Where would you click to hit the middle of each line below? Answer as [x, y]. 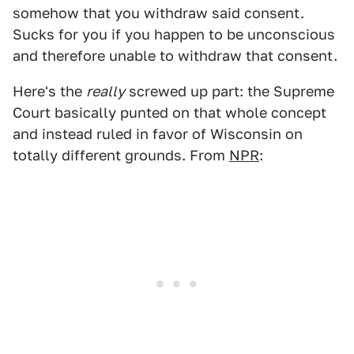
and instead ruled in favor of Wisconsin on [158, 134]
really [105, 92]
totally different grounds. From [121, 156]
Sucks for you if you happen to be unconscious [174, 35]
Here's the [49, 92]
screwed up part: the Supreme [230, 92]
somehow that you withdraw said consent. [158, 13]
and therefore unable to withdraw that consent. [175, 56]
